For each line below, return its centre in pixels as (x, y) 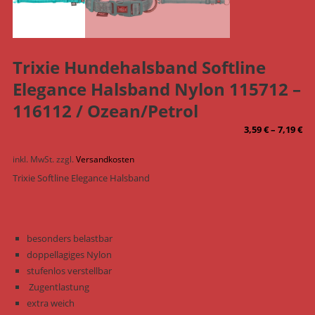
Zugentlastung (58, 287)
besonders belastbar (69, 239)
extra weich (50, 303)
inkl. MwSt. (33, 159)
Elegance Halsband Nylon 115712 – (156, 89)
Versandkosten (105, 159)
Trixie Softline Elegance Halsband (81, 178)
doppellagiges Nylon (69, 255)
